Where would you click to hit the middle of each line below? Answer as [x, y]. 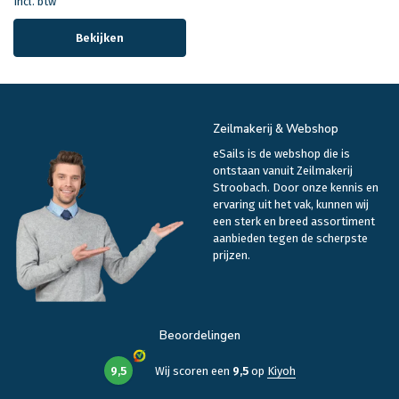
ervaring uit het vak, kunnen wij [291, 205]
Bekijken [100, 38]
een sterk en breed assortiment [294, 222]
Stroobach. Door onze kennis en [296, 188]
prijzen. [232, 256]
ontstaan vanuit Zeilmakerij [283, 171]
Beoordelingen [199, 336]
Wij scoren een [193, 370]
